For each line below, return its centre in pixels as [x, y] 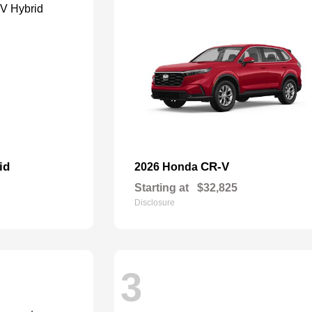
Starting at [162, 188]
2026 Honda [168, 167]
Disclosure [155, 203]
